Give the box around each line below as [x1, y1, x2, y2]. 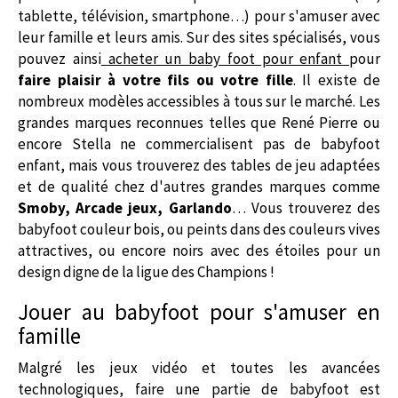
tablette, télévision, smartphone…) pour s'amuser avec [18, 5, 380, 26]
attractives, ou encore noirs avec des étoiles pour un [18, 240, 380, 260]
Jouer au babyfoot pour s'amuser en [18, 297, 380, 326]
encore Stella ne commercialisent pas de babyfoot [18, 133, 380, 154]
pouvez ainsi [18, 48, 101, 68]
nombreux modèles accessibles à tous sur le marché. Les [18, 91, 380, 111]
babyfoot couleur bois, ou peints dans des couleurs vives [18, 219, 380, 239]
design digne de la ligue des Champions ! [18, 261, 280, 282]
